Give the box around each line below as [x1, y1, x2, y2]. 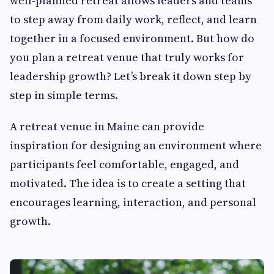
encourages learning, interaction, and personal [10, 194, 256, 210]
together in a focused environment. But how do [10, 31, 254, 46]
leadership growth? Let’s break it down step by [10, 68, 251, 84]
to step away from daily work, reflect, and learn [10, 12, 257, 28]
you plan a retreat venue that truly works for [10, 50, 244, 65]
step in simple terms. [10, 87, 118, 103]
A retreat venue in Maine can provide [10, 119, 204, 135]
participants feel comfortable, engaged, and [10, 157, 239, 172]
